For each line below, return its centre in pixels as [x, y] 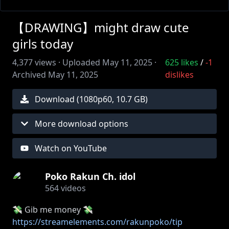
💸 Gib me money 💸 [53, 210]
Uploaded [81, 62]
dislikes [180, 75]
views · [47, 62]
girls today [43, 44]
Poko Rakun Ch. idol [90, 176]
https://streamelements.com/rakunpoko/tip [97, 222]
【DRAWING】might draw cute [101, 27]
